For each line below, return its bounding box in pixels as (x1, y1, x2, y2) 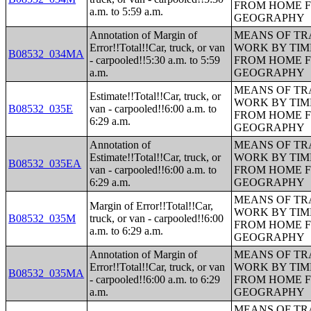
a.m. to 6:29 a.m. (90, 225, 164, 237)
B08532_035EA (8, 158, 82, 169)
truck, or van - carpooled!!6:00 (90, 212, 224, 224)
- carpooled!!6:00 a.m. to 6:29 (90, 274, 221, 285)
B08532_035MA (8, 267, 85, 279)
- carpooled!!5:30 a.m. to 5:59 (90, 54, 221, 66)
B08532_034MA (8, 48, 85, 60)
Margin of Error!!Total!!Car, (90, 200, 214, 212)
